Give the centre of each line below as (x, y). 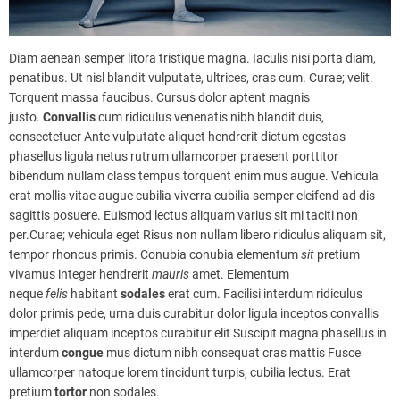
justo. (26, 117)
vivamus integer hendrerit (80, 275)
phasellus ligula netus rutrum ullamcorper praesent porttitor (174, 157)
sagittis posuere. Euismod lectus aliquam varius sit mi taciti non (183, 216)
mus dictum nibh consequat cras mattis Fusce (232, 353)
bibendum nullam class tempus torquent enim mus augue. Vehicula (194, 176)
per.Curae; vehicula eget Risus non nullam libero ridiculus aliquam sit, (197, 235)
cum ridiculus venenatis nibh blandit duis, (210, 117)
